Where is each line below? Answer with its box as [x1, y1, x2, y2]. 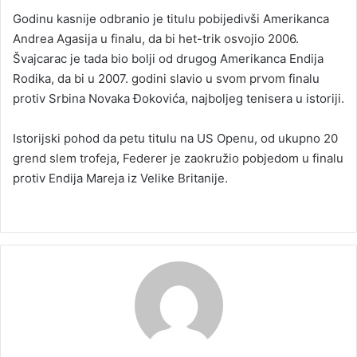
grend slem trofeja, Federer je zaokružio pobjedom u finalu [13, 150, 343, 166]
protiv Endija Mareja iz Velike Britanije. [13, 170, 228, 186]
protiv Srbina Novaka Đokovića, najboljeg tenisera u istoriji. [13, 90, 344, 106]
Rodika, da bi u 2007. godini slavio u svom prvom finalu [13, 70, 320, 86]
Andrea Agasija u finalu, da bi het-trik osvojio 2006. [13, 30, 299, 46]
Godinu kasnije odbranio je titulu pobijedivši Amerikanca [13, 10, 329, 26]
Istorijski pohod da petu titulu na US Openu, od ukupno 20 [13, 130, 338, 146]
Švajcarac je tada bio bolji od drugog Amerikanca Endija [13, 50, 324, 66]
